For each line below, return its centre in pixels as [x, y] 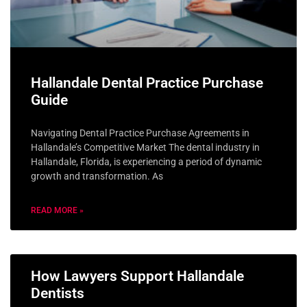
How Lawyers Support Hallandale [137, 276]
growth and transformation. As [97, 176]
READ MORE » [57, 210]
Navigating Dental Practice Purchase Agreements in [140, 133]
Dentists [58, 293]
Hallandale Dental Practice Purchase [147, 83]
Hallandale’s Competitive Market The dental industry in [145, 147]
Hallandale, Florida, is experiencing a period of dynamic [146, 161]
